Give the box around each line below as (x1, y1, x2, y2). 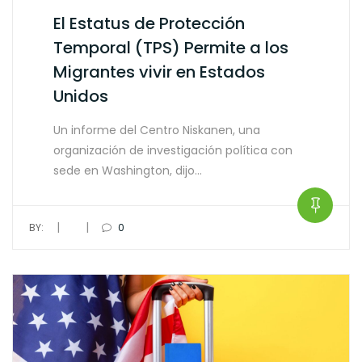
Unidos (53, 84, 108, 107)
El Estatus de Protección (53, 11, 245, 35)
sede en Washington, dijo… (53, 162, 202, 179)
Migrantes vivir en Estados (53, 60, 265, 83)
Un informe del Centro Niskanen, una (53, 121, 260, 138)
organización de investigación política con (53, 141, 293, 158)
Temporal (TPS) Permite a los (53, 36, 288, 59)
